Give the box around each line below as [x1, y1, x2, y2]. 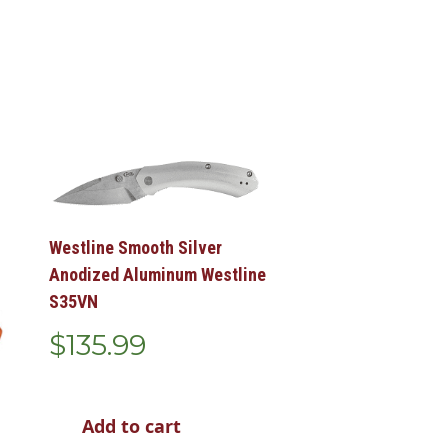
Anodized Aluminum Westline [48, 264, 266, 286]
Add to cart [81, 414, 181, 439]
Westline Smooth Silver [48, 237, 222, 259]
